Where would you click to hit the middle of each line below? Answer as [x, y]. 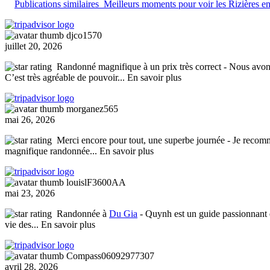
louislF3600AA [96, 182]
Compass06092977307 [110, 256]
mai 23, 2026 [30, 193]
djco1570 [84, 35]
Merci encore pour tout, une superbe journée [141, 140]
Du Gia [123, 213]
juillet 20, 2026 [33, 46]
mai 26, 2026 [30, 119]
